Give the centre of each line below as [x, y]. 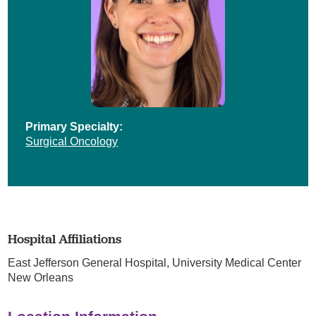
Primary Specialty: [74, 126]
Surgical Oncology [72, 141]
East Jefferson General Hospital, [90, 262]
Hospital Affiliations [65, 238]
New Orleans [41, 277]
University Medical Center [237, 262]
